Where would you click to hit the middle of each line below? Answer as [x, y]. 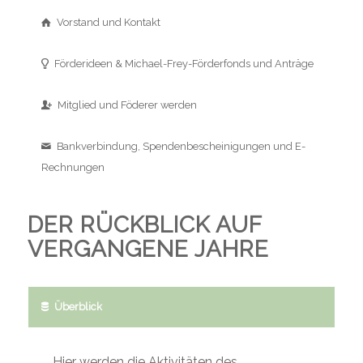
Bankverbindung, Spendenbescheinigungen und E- [181, 147]
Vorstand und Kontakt [108, 23]
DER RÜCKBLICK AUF [144, 225]
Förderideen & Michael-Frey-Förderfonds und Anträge [184, 64]
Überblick [78, 307]
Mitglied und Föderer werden [127, 105]
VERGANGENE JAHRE [148, 250]
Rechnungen [73, 168]
